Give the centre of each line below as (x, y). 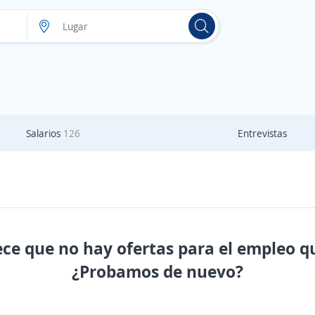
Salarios (44, 133)
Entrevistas (262, 133)
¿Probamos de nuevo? (157, 271)
